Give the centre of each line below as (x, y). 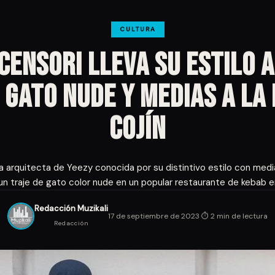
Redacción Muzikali (71, 208)
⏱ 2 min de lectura (234, 216)
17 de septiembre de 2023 (154, 216)
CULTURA (137, 29)
